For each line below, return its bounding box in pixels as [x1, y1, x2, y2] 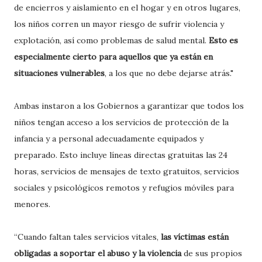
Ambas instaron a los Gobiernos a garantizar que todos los [14, 101, 244, 111]
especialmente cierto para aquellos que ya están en [14, 51, 213, 62]
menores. [14, 199, 50, 209]
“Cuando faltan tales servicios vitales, [14, 232, 161, 242]
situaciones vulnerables [14, 68, 105, 78]
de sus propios [181, 248, 242, 258]
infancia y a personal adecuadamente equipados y [14, 133, 204, 144]
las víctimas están [161, 232, 229, 242]
